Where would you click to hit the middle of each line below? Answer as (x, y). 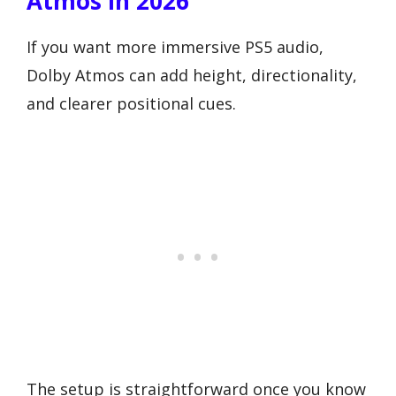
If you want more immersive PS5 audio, (175, 47)
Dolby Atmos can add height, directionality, (192, 75)
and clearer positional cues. (131, 103)
